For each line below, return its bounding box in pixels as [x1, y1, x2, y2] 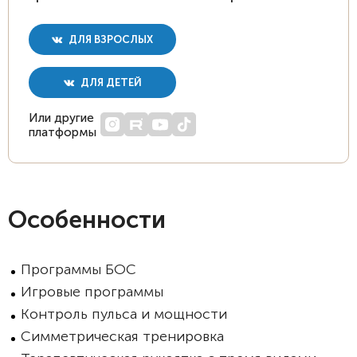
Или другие [29, 111, 94, 125]
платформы [29, 125, 96, 139]
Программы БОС [21, 261, 136, 278]
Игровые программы [21, 283, 163, 300]
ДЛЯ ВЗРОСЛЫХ [66, 33, 153, 45]
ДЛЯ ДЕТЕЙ [77, 76, 142, 88]
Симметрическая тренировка [21, 328, 224, 345]
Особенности [8, 206, 166, 234]
